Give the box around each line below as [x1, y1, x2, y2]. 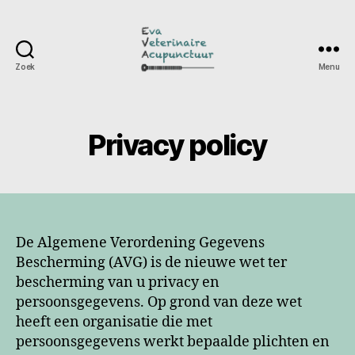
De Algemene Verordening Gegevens [16, 234, 265, 252]
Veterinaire [176, 89, 250, 106]
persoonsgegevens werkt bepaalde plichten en [16, 333, 330, 351]
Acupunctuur [176, 106, 263, 124]
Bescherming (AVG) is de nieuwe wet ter [16, 254, 287, 272]
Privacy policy [88, 128, 267, 162]
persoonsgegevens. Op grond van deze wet [16, 293, 302, 311]
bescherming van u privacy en [16, 273, 219, 292]
